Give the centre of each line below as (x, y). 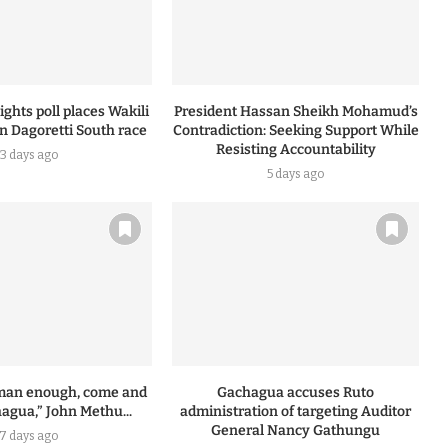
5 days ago (296, 174)
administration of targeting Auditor (296, 412)
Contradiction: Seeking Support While (295, 131)
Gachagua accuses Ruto (296, 393)
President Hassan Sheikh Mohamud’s (295, 112)
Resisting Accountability (295, 150)
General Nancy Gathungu (296, 431)
